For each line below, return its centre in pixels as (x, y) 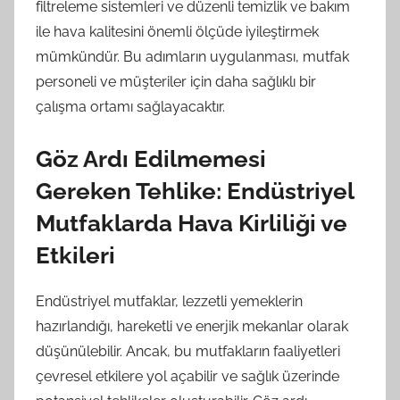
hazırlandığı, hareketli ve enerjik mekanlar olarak (192, 326)
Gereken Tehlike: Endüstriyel (195, 191)
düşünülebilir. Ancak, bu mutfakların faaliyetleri (188, 351)
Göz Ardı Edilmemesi (151, 159)
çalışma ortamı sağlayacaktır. (130, 107)
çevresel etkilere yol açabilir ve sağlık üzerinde (187, 376)
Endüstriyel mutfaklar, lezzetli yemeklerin (169, 301)
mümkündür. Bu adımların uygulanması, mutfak (192, 57)
